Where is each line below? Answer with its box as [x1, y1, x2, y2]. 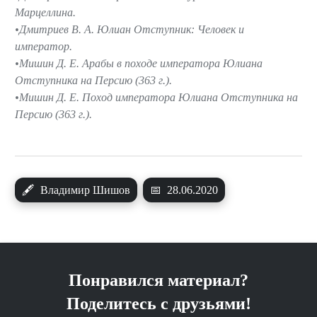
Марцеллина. [15, 6, 76, 18]
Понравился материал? [69, 270, 248, 289]
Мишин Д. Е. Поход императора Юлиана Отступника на [19, 91, 298, 103]
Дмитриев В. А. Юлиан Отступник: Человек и [19, 23, 244, 35]
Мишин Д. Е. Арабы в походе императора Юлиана [19, 57, 263, 69]
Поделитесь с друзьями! [66, 294, 251, 313]
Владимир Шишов [38, 183, 130, 196]
